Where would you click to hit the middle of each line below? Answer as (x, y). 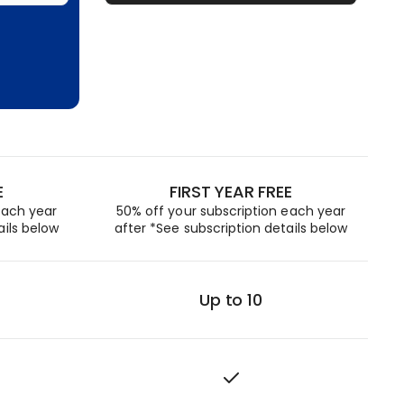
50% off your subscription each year (231, 211)
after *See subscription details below (231, 228)
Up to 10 (231, 300)
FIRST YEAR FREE (231, 192)
